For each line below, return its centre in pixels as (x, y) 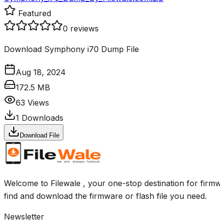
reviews (84, 28)
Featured (33, 13)
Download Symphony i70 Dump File (71, 49)
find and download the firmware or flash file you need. (105, 196)
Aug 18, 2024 (41, 72)
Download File (40, 135)
